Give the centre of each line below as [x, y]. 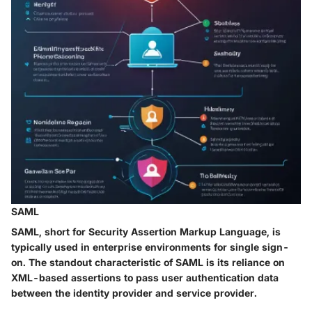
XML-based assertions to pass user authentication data [145, 277]
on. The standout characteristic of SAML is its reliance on [148, 262]
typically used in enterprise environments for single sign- [150, 247]
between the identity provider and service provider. [134, 292]
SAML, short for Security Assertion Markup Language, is [146, 231]
